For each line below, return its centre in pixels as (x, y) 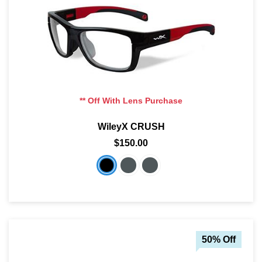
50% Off (219, 239)
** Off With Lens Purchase (131, 100)
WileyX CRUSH (131, 126)
